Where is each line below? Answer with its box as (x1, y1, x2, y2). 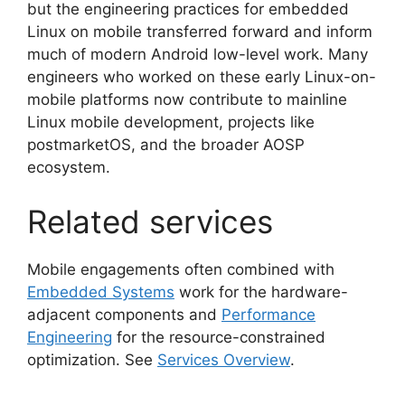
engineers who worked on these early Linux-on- (27, 68, 376, 86)
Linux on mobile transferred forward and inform (27, 23, 372, 41)
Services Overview (157, 350, 290, 369)
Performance (221, 305, 316, 324)
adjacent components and (27, 305, 221, 324)
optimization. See (27, 350, 157, 369)
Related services (27, 202, 273, 240)
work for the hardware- (174, 282, 348, 301)
